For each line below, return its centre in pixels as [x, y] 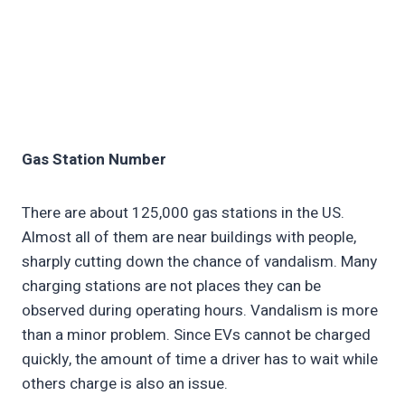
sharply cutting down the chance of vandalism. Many [199, 262]
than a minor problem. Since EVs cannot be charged [196, 335]
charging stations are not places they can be [171, 287]
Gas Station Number [94, 160]
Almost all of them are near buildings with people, [189, 238]
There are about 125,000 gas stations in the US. [183, 213]
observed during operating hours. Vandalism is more [200, 311]
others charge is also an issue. [125, 384]
